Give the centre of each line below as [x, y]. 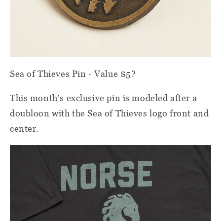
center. [25, 128]
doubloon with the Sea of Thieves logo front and [110, 113]
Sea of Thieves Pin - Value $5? [73, 74]
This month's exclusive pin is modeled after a [104, 98]
